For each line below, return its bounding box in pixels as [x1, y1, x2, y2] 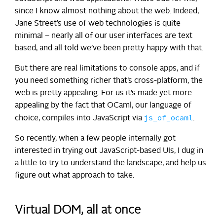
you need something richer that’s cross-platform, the [15, 76, 203, 85]
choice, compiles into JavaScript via [15, 114, 144, 122]
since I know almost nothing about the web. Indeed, [15, 7, 199, 15]
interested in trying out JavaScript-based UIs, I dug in [15, 147, 203, 155]
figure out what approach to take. [15, 171, 134, 180]
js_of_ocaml [144, 112, 193, 123]
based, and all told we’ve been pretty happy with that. [15, 44, 203, 52]
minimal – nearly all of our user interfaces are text [15, 32, 192, 40]
